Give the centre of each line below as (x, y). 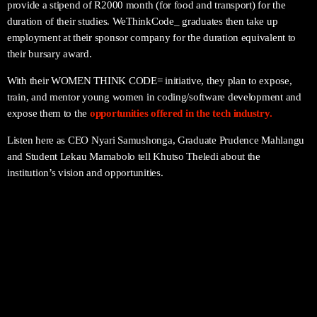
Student (42, 157)
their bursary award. (50, 54)
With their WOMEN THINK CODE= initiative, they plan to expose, (150, 81)
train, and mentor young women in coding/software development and (154, 97)
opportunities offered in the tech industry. (181, 114)
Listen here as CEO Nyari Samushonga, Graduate (113, 140)
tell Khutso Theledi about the (198, 157)
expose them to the (48, 114)
